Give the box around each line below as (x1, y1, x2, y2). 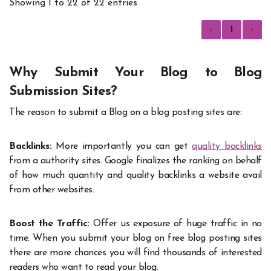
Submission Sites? (9, 85, 117, 99)
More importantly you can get (56, 141, 192, 151)
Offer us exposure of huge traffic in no (93, 218, 262, 229)
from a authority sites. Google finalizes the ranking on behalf (9, 155, 262, 166)
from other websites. (9, 184, 94, 195)
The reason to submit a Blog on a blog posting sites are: (9, 107, 242, 117)
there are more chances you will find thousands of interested (9, 247, 262, 258)
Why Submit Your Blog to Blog (9, 66, 262, 80)
